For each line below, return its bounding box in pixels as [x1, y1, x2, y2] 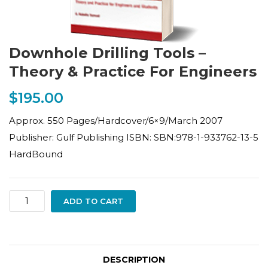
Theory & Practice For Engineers [9, 63, 257, 80]
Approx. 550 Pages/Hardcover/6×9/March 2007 [9, 115, 223, 126]
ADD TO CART [63, 196, 123, 206]
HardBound [9, 148, 63, 160]
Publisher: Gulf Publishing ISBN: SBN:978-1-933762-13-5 [9, 132, 258, 143]
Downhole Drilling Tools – [9, 44, 206, 62]
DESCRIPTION [103, 254, 165, 265]
